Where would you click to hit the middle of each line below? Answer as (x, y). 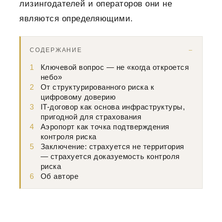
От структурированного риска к (97, 87)
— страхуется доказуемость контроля (110, 157)
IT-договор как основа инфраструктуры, (113, 107)
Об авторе (59, 177)
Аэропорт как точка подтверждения (105, 127)
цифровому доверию (78, 97)
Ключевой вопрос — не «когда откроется (115, 68)
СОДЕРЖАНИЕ (56, 50)
